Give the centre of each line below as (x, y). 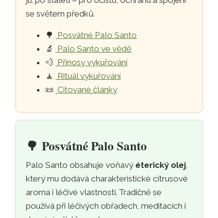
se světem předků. (61, 13)
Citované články (87, 89)
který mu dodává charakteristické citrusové (107, 178)
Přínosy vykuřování (92, 62)
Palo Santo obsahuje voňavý (81, 165)
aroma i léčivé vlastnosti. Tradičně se (94, 192)
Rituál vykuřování (88, 76)
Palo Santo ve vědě (94, 48)
